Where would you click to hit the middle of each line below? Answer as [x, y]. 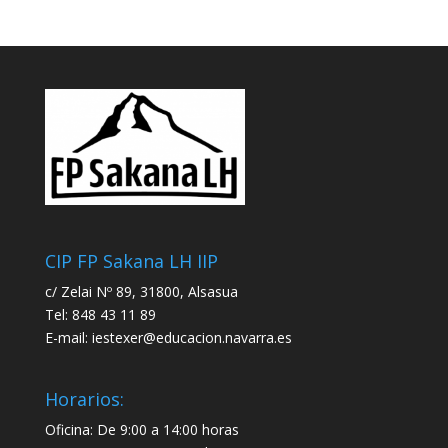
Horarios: [84, 399]
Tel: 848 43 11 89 [100, 314]
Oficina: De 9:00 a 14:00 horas [141, 430]
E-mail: [68, 337]
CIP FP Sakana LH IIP [131, 260]
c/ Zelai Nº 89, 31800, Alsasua [141, 291]
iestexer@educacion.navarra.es [191, 337]
